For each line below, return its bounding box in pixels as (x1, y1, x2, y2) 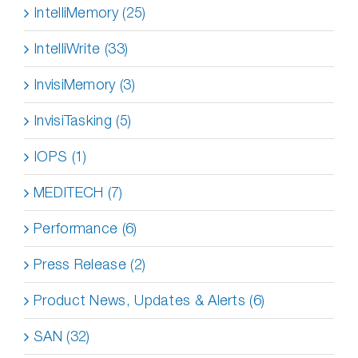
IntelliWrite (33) (34, 40, 129, 57)
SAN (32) (34, 328, 90, 344)
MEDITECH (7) (34, 184, 123, 201)
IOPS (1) (34, 148, 87, 165)
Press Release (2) (34, 256, 146, 272)
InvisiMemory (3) (34, 76, 135, 93)
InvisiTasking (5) (34, 112, 132, 129)
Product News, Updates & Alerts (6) (34, 292, 265, 308)
